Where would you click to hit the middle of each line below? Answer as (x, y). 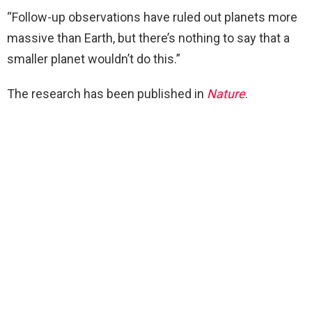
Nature (226, 94)
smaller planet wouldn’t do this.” (94, 59)
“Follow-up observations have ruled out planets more (152, 17)
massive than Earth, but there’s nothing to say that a (148, 38)
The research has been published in (107, 94)
